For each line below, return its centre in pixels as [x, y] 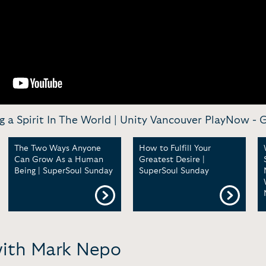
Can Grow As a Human [59, 160]
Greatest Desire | [172, 160]
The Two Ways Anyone [58, 148]
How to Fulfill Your [175, 148]
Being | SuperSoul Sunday [64, 171]
